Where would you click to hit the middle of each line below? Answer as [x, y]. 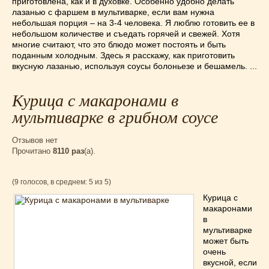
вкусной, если [230, 262]
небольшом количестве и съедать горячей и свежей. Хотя [126, 34]
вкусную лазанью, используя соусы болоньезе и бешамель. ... [134, 66]
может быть [226, 241]
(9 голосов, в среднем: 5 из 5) [62, 182]
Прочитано [32, 151]
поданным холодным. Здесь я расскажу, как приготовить [123, 55]
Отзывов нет [35, 140]
